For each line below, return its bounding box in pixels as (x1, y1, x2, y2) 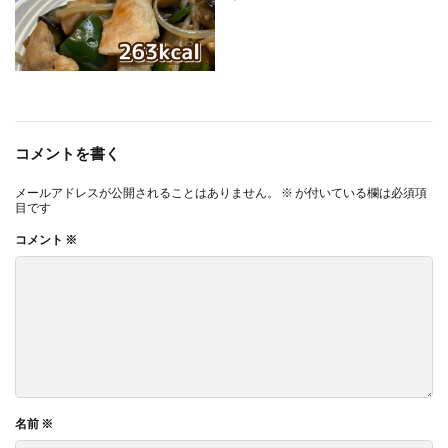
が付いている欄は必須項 (293, 185, 427, 201)
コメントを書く (15, 144, 120, 163)
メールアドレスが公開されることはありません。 (15, 185, 279, 201)
